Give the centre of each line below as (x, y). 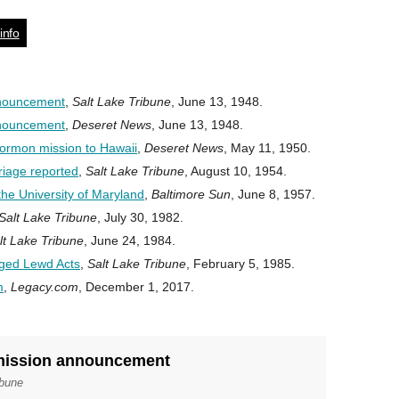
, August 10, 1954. (236, 171)
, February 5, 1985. (240, 264)
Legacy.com (45, 287)
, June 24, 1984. (130, 240)
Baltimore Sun (191, 194)
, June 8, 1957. (273, 194)
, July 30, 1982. (140, 217)
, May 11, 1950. (267, 148)
